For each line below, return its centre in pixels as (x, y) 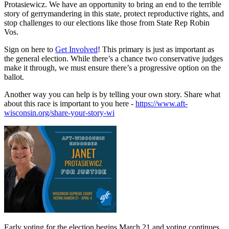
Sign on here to (30, 49)
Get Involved (76, 49)
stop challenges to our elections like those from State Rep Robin (107, 22)
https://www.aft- (162, 103)
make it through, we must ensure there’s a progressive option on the (112, 67)
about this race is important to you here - (70, 103)
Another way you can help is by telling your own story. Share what (112, 94)
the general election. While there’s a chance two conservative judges (113, 58)
